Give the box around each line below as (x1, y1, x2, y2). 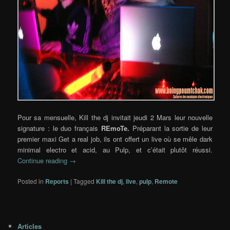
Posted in (17, 176, 44, 185)
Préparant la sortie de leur (132, 123, 213, 133)
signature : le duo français (17, 123, 101, 133)
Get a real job (59, 133, 100, 144)
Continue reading (17, 155, 70, 165)
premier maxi (17, 133, 59, 144)
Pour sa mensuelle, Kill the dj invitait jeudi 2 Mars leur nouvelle (17, 112, 213, 122)
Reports (45, 176, 69, 186)
